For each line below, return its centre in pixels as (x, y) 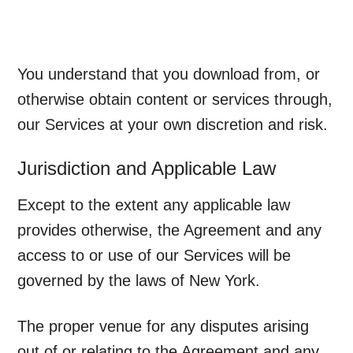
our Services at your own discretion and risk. (173, 125)
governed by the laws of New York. (139, 281)
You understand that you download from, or (169, 74)
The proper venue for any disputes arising (163, 327)
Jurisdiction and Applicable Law (147, 169)
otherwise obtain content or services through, (175, 100)
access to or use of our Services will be (154, 256)
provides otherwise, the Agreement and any (170, 230)
